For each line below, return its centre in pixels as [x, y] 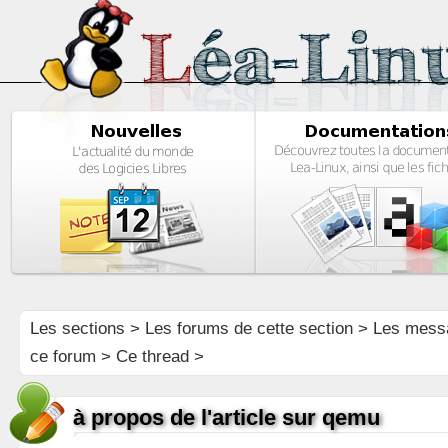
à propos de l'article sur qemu [226, 417]
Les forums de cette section [248, 328]
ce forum [62, 356]
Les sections [77, 328]
